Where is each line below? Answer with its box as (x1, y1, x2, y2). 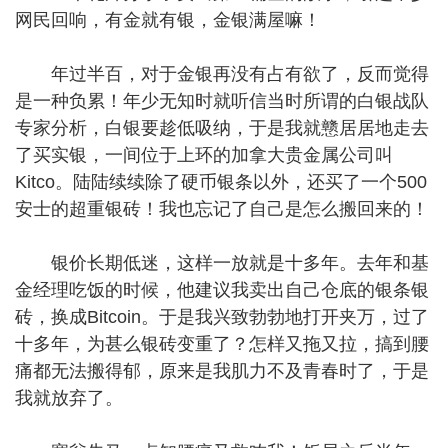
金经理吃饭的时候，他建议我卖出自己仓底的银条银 (15, 280, 429, 300)
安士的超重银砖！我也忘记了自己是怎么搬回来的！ (15, 199, 429, 219)
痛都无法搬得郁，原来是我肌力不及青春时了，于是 (15, 361, 429, 381)
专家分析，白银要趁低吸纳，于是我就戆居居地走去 (15, 118, 429, 138)
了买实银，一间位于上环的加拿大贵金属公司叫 (15, 145, 393, 165)
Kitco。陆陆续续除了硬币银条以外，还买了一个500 (15, 172, 427, 192)
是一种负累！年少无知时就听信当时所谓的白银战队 (15, 91, 429, 111)
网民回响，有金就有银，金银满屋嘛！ (15, 10, 321, 30)
